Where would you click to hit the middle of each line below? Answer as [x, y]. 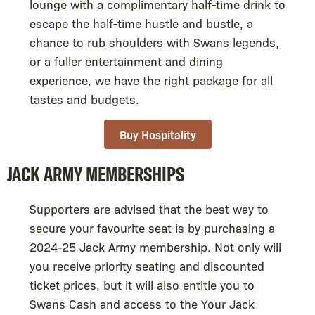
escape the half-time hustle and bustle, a [141, 22]
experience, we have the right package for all [151, 79]
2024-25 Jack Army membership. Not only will [155, 246]
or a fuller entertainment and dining [126, 60]
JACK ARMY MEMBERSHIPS [96, 174]
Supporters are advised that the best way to [149, 208]
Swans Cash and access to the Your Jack [142, 303]
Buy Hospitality [157, 134]
